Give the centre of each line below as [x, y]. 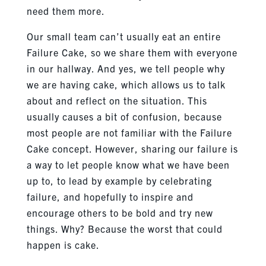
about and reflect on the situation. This [117, 100]
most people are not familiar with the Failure [129, 132]
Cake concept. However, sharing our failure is [132, 148]
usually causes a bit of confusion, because [124, 116]
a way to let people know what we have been [128, 164]
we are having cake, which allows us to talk [126, 84]
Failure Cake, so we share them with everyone [132, 52]
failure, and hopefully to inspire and [110, 196]
